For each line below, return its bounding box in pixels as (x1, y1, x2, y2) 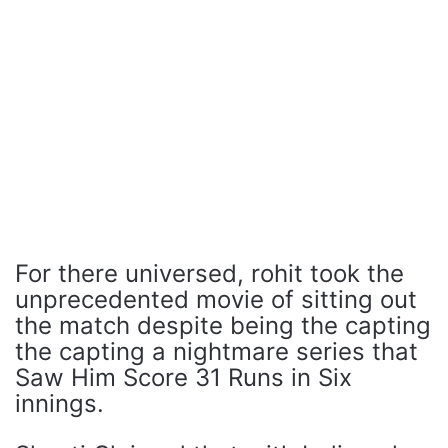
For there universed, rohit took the (15, 259, 404, 288)
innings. (15, 389, 104, 418)
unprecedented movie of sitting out (15, 285, 417, 314)
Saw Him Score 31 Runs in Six (15, 363, 352, 392)
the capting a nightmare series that (15, 337, 418, 366)
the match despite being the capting (15, 311, 431, 340)
